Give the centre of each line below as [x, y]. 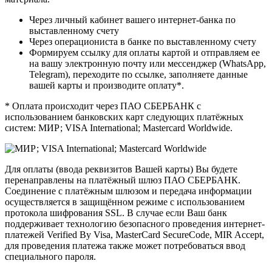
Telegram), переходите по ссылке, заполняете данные [138, 75]
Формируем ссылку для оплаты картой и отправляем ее [144, 53]
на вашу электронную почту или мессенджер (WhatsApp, [148, 64]
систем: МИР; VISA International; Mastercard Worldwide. [119, 128]
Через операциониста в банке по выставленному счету [143, 42]
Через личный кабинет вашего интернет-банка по [132, 20]
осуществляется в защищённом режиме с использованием [125, 202]
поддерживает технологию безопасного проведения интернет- [135, 224]
